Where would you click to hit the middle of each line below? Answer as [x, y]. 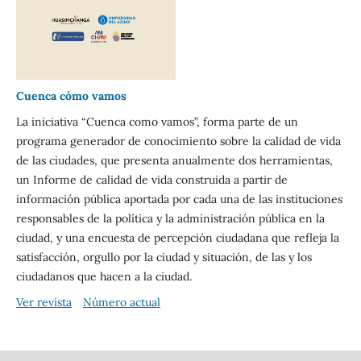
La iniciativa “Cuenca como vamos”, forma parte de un [157, 121]
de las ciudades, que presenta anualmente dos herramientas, [174, 160]
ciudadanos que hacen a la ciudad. [104, 276]
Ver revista [44, 302]
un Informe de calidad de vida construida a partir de [151, 179]
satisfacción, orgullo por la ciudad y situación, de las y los [164, 257]
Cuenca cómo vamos [71, 95]
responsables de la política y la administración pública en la [170, 218]
